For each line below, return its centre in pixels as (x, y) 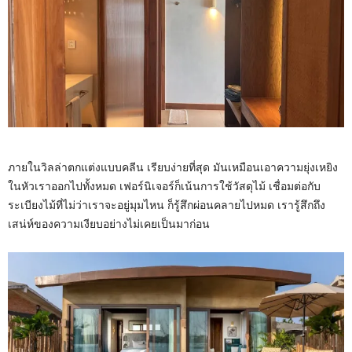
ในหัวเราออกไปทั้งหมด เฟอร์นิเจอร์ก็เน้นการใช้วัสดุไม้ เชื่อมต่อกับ (164, 187)
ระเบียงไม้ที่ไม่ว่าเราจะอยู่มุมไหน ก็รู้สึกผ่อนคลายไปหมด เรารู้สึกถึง (167, 205)
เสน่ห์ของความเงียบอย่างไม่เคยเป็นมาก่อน (109, 224)
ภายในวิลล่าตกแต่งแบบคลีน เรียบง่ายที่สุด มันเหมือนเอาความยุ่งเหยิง (173, 168)
